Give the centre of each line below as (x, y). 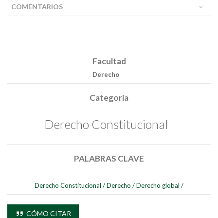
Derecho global (158, 185)
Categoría (109, 98)
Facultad (109, 61)
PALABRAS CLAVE (109, 158)
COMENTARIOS (37, 7)
